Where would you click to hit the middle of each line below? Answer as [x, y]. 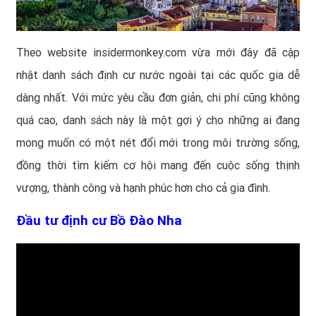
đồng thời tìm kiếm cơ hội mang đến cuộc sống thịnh [158, 165]
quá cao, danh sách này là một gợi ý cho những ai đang [158, 120]
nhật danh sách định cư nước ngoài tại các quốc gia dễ [158, 75]
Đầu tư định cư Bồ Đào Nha [99, 220]
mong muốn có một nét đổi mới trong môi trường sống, [158, 142]
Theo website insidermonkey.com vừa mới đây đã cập [158, 52]
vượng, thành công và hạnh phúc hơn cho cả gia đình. [143, 188]
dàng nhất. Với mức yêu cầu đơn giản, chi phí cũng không [158, 97]
